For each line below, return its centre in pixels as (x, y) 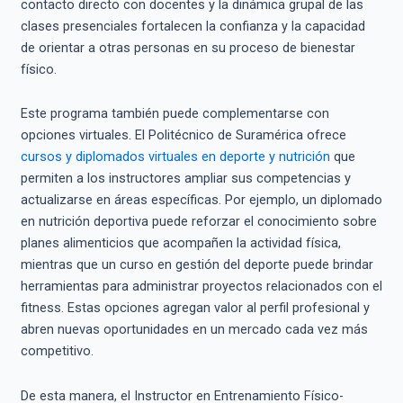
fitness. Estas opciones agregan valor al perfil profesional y (195, 308)
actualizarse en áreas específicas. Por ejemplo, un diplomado (201, 200)
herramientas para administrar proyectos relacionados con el (201, 287)
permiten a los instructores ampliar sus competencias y (185, 179)
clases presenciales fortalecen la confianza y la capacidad (193, 26)
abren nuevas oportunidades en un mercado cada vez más (194, 330)
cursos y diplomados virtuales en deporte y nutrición (175, 157)
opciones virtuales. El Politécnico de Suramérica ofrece (183, 135)
